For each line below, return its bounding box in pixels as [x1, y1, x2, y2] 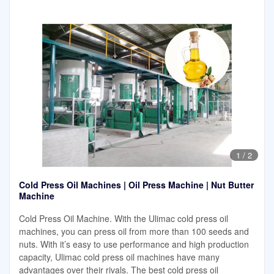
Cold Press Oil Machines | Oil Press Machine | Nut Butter [19, 179, 254, 191]
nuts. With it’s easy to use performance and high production [19, 238, 249, 251]
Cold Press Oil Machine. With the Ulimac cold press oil [19, 212, 228, 225]
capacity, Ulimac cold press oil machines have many [19, 251, 220, 264]
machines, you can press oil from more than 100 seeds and [19, 225, 249, 238]
